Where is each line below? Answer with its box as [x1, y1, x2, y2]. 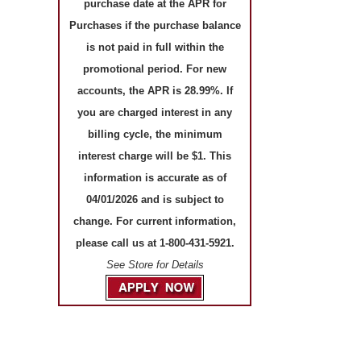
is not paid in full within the [85, 41, 224, 54]
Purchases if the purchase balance [68, 19, 241, 32]
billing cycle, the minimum [87, 128, 222, 141]
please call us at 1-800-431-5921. [75, 237, 234, 250]
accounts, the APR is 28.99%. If [77, 85, 233, 98]
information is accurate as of [83, 172, 226, 185]
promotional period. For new [83, 63, 226, 76]
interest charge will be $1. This [78, 150, 231, 163]
